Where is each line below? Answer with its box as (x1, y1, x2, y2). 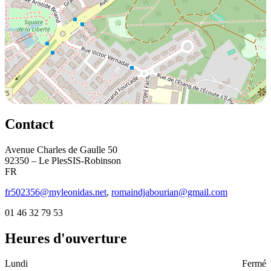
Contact (5, 116, 54, 132)
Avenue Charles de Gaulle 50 (5, 144, 117, 155)
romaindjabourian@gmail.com (111, 186, 227, 197)
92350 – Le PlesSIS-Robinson (5, 155, 121, 166)
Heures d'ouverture (5, 230, 127, 246)
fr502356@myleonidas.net (5, 186, 106, 197)
